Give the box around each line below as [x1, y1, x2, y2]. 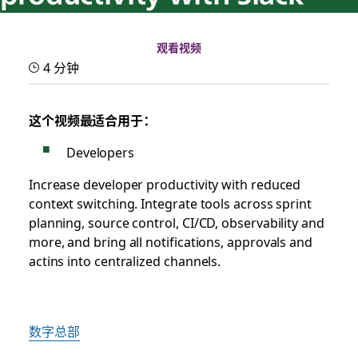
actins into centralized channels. [28, 251, 221, 270]
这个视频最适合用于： [28, 110, 157, 129]
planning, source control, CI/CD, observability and [28, 213, 324, 232]
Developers [66, 142, 135, 161]
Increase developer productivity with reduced [28, 174, 301, 193]
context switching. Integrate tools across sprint [28, 193, 312, 213]
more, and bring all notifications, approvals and [28, 232, 312, 251]
